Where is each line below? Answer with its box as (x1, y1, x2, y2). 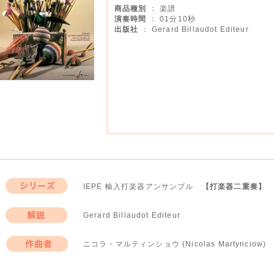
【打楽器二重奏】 (201, 182, 267, 190)
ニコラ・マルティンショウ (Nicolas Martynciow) (83, 240, 267, 248)
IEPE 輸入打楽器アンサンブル (83, 182, 202, 190)
